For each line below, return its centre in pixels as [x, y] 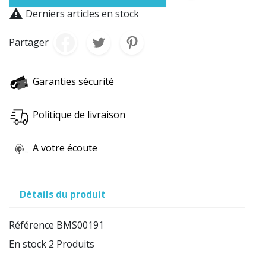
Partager [29, 42]
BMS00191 [80, 225]
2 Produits [72, 244]
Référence [31, 225]
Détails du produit [63, 194]
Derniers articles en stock [81, 13]
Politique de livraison [79, 114]
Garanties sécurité [73, 81]
